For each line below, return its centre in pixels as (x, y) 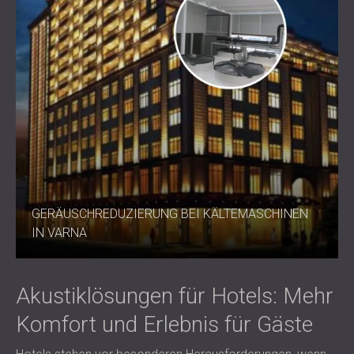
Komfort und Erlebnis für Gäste (164, 324)
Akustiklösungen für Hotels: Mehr (175, 296)
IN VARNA (59, 233)
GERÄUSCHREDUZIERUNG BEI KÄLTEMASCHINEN (170, 214)
